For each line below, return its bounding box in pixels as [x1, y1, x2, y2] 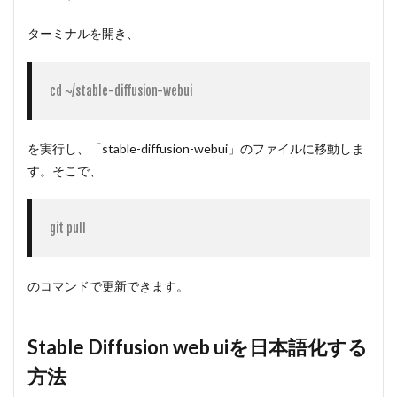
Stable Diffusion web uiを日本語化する [27, 335, 368, 360]
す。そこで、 [27, 163, 102, 179]
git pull [50, 221, 86, 237]
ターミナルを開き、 [27, 26, 139, 42]
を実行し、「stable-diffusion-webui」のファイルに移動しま [27, 141, 364, 157]
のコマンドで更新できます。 [27, 278, 189, 294]
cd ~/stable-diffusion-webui [50, 83, 192, 99]
